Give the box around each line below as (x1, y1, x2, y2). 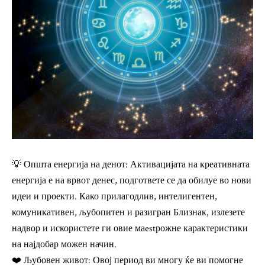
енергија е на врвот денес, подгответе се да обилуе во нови (12, 174, 251, 187)
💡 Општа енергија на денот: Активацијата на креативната (12, 158, 250, 171)
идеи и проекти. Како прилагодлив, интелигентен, (12, 190, 217, 203)
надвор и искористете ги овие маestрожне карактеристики (12, 222, 248, 235)
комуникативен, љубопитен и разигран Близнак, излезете (12, 206, 245, 219)
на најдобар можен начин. (12, 238, 117, 251)
